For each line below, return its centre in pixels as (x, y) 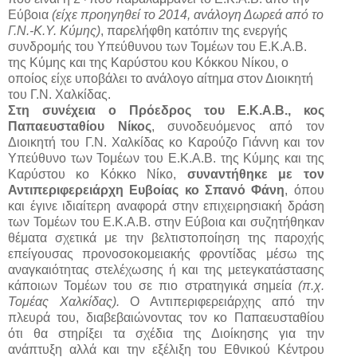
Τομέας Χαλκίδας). (69, 302)
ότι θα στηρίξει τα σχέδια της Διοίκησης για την (166, 334)
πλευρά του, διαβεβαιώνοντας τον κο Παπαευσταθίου (166, 318)
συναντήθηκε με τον (255, 175)
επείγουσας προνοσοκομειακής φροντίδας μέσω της (166, 254)
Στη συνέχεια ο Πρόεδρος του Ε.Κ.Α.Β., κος (166, 111)
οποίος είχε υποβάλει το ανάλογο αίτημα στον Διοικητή (161, 79)
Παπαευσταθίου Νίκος (80, 127)
